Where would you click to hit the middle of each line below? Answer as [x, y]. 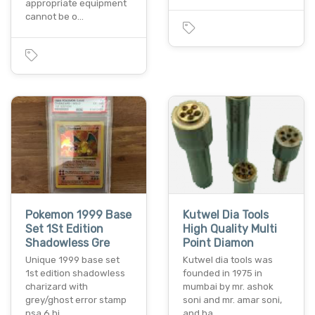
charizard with [57, 286]
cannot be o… [54, 17]
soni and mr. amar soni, [232, 300]
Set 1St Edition [64, 229]
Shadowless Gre [67, 243]
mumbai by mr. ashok [228, 286]
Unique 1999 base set [72, 259]
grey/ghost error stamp [76, 300]
